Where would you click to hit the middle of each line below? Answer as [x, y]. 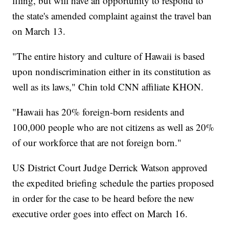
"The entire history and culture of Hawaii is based [109, 56]
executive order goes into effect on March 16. [100, 214]
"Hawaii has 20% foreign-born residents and [99, 112]
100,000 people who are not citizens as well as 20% [113, 127]
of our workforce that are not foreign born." [97, 143]
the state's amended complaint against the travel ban [112, 16]
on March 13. [39, 31]
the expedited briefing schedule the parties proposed [113, 183]
